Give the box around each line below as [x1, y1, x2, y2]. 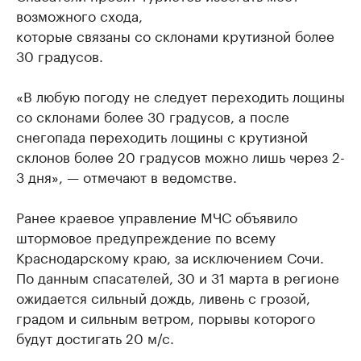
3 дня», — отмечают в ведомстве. [16, 165, 237, 186]
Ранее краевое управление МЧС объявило [16, 205, 297, 226]
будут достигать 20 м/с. [16, 326, 174, 347]
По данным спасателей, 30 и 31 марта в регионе [16, 266, 339, 287]
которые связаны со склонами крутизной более [16, 24, 334, 45]
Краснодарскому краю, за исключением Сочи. [16, 246, 324, 267]
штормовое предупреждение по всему [16, 226, 276, 247]
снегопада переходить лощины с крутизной [16, 125, 308, 146]
